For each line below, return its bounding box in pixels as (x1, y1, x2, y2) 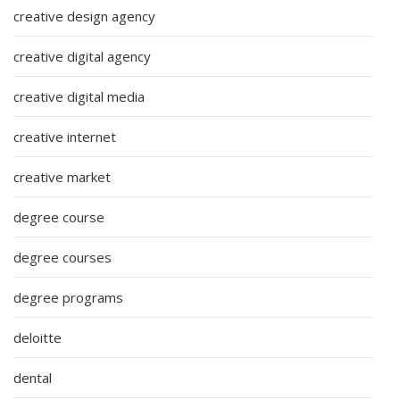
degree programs (13, 287, 123, 306)
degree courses (13, 247, 112, 266)
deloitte (13, 328, 62, 346)
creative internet (13, 127, 116, 146)
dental (13, 368, 52, 387)
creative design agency (13, 6, 155, 25)
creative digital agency (13, 46, 151, 65)
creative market (13, 167, 111, 186)
